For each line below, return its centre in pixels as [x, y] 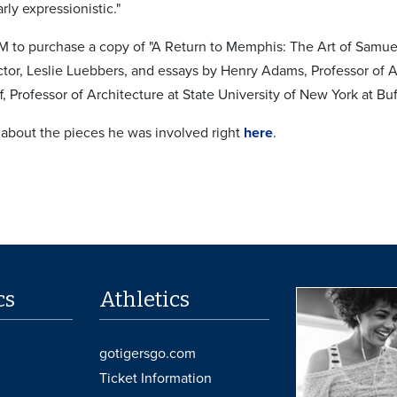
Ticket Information [156, 378]
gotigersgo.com [148, 353]
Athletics [145, 299]
